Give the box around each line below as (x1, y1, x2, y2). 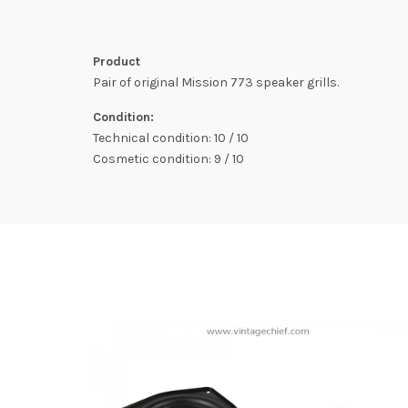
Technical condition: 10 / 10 (93, 130, 249, 146)
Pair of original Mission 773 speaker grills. (93, 75, 339, 90)
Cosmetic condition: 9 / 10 (93, 151, 247, 167)
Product (93, 54, 140, 69)
